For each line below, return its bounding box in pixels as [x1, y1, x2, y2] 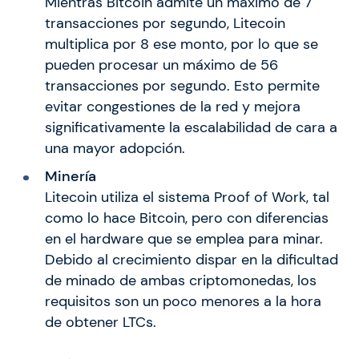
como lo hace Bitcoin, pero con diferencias [44, 208, 329, 227]
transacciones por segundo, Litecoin [44, 14, 285, 32]
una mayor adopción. [44, 139, 185, 157]
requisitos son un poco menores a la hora [44, 292, 321, 310]
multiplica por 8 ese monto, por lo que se [44, 34, 318, 53]
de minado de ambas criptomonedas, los [44, 271, 317, 289]
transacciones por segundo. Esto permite [44, 76, 320, 95]
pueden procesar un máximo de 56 [44, 55, 278, 74]
